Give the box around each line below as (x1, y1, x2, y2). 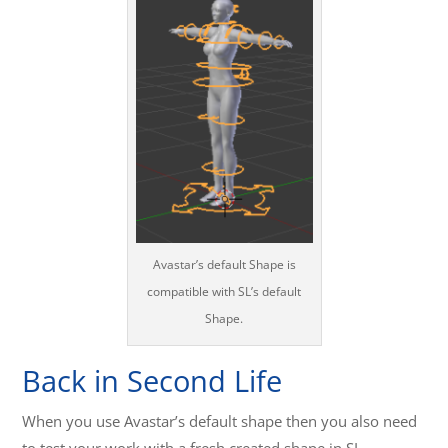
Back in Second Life (22, 361, 283, 401)
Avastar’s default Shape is (152, 256, 296, 274)
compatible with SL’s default (147, 283, 301, 301)
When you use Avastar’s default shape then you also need (22, 411, 418, 432)
